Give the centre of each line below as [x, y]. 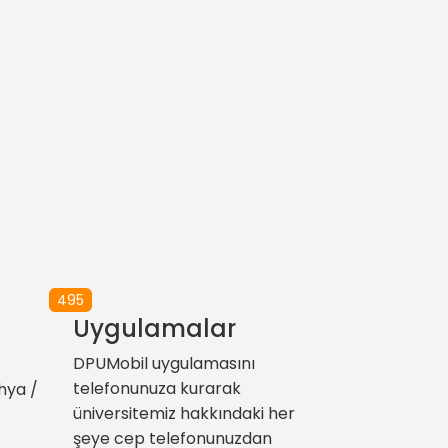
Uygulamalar [154, 328]
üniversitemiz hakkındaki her [184, 413]
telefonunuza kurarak [157, 388]
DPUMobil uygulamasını [164, 363]
